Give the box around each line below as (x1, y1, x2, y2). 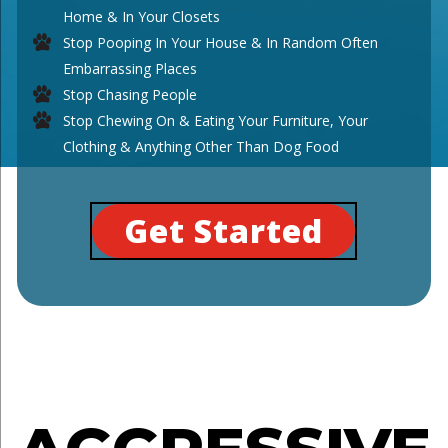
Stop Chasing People (63, 84, 198, 104)
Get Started (124, 208, 324, 252)
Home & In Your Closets (63, 6, 221, 26)
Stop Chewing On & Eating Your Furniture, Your (63, 110, 369, 130)
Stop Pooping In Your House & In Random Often (63, 32, 379, 52)
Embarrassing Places (63, 58, 198, 78)
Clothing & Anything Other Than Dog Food (63, 136, 340, 156)
